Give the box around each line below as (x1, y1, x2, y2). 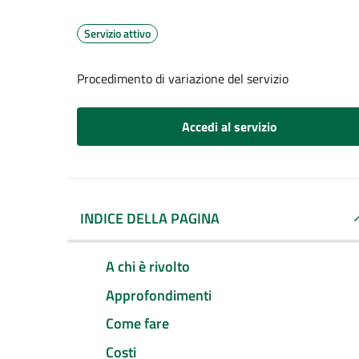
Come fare (106, 313, 169, 335)
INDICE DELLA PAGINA (80, 208, 220, 229)
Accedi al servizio (181, 117, 277, 136)
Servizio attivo (84, 25, 151, 42)
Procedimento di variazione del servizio (77, 69, 288, 88)
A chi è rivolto (106, 255, 190, 277)
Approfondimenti (106, 284, 212, 306)
